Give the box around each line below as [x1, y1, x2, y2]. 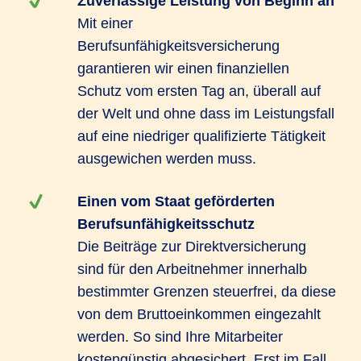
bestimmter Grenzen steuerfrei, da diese [77, 284, 336, 300]
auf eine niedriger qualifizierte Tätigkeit [77, 128, 326, 144]
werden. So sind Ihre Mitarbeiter [77, 329, 283, 345]
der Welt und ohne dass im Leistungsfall [77, 106, 334, 122]
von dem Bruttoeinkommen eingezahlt [77, 306, 321, 322]
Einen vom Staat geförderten [77, 193, 275, 210]
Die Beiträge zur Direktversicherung [77, 239, 306, 255]
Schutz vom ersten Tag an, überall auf [77, 83, 321, 99]
